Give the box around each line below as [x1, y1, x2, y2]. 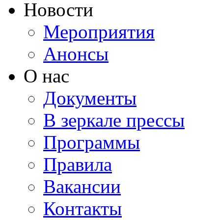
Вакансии [43, 176, 121, 197]
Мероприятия [43, 21, 155, 42]
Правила [43, 154, 112, 175]
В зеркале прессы [43, 110, 185, 131]
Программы [43, 132, 140, 153]
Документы [43, 87, 137, 109]
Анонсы [43, 43, 109, 64]
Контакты [43, 198, 122, 219]
